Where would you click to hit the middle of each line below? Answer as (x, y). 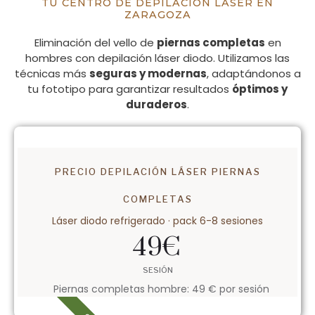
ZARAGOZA (157, 15)
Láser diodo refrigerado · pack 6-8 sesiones (157, 221)
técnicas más (52, 74)
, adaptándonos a (253, 74)
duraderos (156, 105)
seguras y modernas (148, 74)
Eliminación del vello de (95, 43)
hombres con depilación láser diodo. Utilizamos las (157, 58)
